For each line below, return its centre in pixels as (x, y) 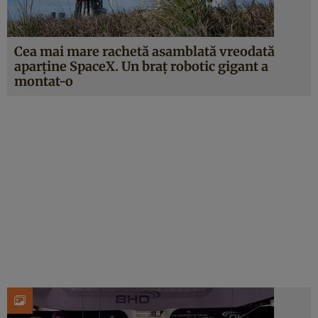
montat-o (44, 81)
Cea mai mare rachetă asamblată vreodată (144, 51)
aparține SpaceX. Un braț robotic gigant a (141, 66)
